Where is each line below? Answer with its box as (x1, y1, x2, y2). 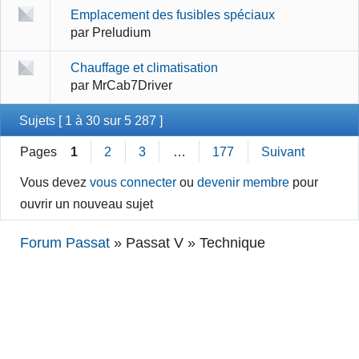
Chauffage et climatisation (70, 60, 218, 75)
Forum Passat (20, 235, 111, 252)
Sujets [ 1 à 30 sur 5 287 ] (19, 112, 163, 127)
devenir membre (197, 175, 290, 190)
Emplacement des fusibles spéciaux (70, 7, 275, 22)
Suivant (260, 144, 305, 159)
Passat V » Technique (126, 235, 266, 252)
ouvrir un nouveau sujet (20, 196, 154, 212)
